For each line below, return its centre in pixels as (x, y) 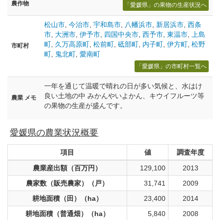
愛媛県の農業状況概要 (54, 132)
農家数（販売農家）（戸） (67, 183)
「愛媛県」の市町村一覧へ (172, 66)
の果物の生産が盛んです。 (85, 105)
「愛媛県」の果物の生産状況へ (166, 5)
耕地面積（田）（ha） (67, 199)
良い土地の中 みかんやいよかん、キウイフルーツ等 (124, 96)
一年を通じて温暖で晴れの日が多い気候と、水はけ (123, 86)
